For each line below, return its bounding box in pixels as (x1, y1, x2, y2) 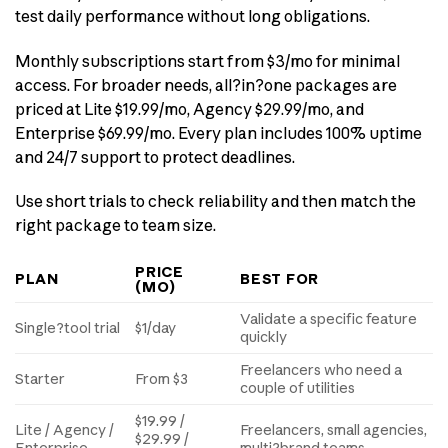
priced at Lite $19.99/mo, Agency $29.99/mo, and (15, 98, 364, 119)
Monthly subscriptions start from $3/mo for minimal (15, 50, 400, 71)
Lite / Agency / (15, 421, 114, 440)
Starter (15, 370, 65, 389)
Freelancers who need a (240, 361, 403, 380)
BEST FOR (240, 270, 319, 289)
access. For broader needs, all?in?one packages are (15, 74, 397, 95)
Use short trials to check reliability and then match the (15, 191, 416, 212)
